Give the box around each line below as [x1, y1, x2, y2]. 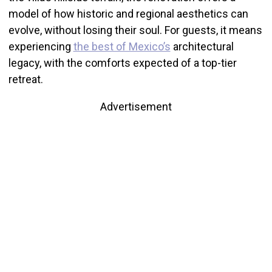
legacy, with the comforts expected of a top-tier [8, 56, 237, 69]
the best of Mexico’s [73, 40, 171, 53]
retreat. [8, 73, 43, 86]
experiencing [8, 40, 73, 53]
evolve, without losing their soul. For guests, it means [8, 24, 262, 36]
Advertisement [100, 100, 172, 113]
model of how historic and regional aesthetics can [8, 7, 248, 20]
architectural [170, 40, 234, 53]
